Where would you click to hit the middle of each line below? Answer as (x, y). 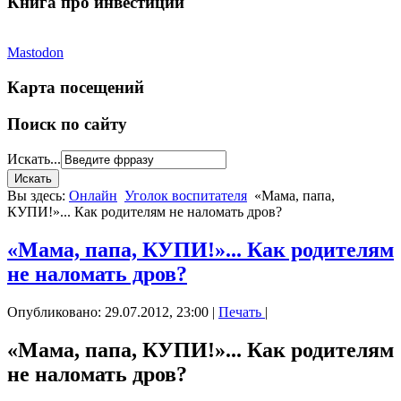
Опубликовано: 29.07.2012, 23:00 (108, 312)
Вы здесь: (38, 196)
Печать (242, 312)
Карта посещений (76, 88)
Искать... (34, 159)
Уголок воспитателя (186, 196)
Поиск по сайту (67, 124)
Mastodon (35, 53)
